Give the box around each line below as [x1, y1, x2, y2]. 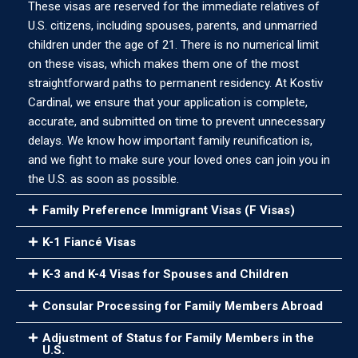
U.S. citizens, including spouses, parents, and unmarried [28, 18, 317, 34]
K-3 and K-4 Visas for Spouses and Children [42, 267, 288, 282]
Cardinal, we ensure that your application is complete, [28, 95, 308, 110]
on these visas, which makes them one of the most [28, 57, 299, 72]
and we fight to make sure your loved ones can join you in [28, 153, 330, 168]
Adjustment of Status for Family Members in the [42, 331, 314, 346]
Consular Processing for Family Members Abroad [42, 299, 323, 314]
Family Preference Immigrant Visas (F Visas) [42, 203, 295, 218]
